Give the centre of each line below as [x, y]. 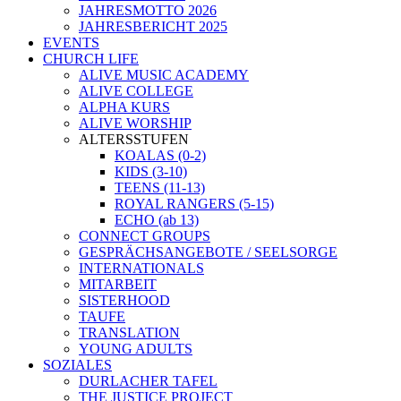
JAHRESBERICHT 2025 [153, 26]
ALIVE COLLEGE [136, 90]
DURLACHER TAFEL [148, 380]
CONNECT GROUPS [145, 235]
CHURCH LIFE [91, 58]
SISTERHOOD [124, 300]
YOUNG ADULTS [136, 348]
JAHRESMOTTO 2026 [148, 10]
